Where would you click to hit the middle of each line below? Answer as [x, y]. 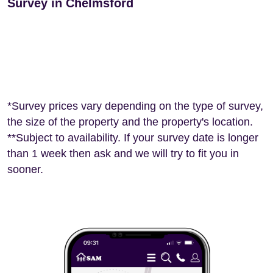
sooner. [25, 169]
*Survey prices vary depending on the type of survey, [135, 106]
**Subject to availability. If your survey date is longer [133, 138]
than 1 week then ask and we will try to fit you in [123, 154]
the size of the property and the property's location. [130, 122]
